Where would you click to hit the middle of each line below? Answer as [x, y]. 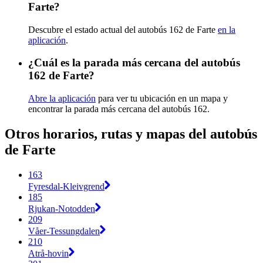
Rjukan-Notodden [62, 208]
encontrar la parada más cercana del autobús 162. [119, 109]
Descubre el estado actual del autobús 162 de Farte [123, 29]
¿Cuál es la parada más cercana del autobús [134, 63]
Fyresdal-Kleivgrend [66, 186]
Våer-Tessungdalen [64, 231]
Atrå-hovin [48, 253]
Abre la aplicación [62, 99]
